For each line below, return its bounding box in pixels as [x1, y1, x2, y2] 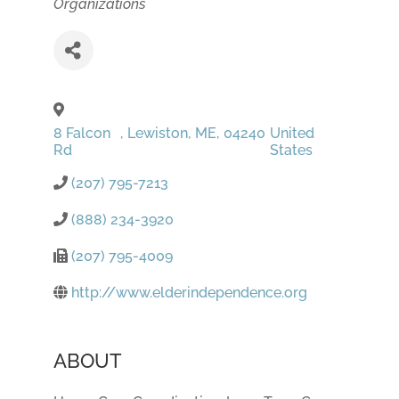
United [269, 125, 314, 142]
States [269, 142, 313, 159]
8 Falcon [53, 125, 110, 142]
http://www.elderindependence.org [70, 284, 307, 302]
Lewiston [126, 125, 188, 142]
